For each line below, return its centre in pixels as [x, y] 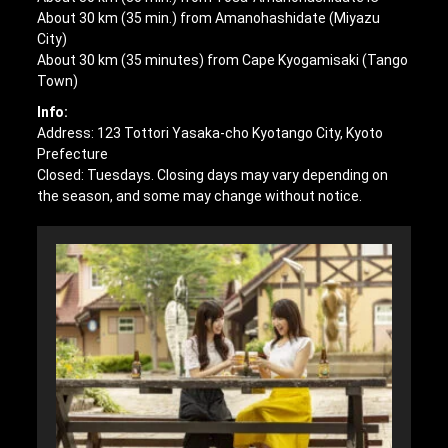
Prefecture [73, 154]
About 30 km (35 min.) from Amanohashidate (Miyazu [209, 18]
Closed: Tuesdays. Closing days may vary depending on [213, 175]
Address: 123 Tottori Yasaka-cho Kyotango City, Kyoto [210, 133]
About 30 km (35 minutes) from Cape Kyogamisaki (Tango [223, 60]
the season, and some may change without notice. [200, 196]
